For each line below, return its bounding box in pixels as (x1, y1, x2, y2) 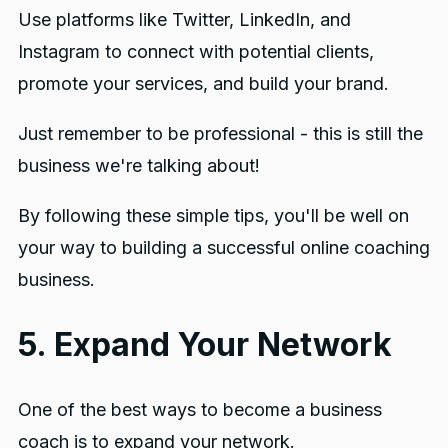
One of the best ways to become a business (17, 399, 382, 421)
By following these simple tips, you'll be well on (17, 205, 409, 227)
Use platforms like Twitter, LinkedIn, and (17, 9, 351, 31)
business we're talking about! (17, 155, 260, 177)
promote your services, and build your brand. (17, 73, 389, 95)
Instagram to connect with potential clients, (17, 41, 374, 63)
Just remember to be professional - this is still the (17, 123, 423, 145)
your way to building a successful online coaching (17, 237, 430, 259)
